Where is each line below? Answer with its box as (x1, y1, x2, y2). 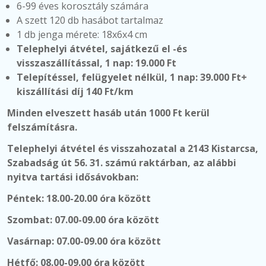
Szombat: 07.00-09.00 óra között (7, 213, 159, 226)
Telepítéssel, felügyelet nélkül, (17, 71, 167, 84)
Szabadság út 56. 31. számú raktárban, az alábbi (7, 156, 236, 169)
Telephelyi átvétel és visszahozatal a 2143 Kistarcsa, (7, 142, 258, 155)
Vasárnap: (7, 235, 56, 248)
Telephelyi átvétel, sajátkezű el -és (17, 42, 187, 55)
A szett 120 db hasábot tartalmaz (17, 14, 163, 27)
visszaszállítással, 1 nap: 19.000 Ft (17, 56, 176, 69)
